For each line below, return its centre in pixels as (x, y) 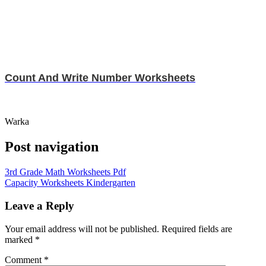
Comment (24, 259)
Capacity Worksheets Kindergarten (70, 183)
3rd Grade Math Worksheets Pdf (65, 172)
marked (20, 239)
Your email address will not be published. (82, 229)
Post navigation (52, 147)
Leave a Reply (39, 205)
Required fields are (197, 229)
